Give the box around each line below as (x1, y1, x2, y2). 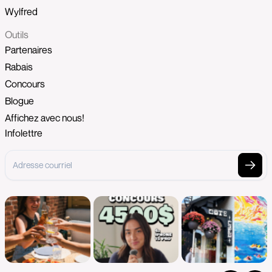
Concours (5, 77, 45, 90)
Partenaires (5, 43, 52, 56)
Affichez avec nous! (5, 111, 84, 124)
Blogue (5, 94, 34, 107)
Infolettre (5, 126, 42, 139)
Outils (5, 28, 29, 41)
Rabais (5, 60, 33, 73)
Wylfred (5, 5, 38, 18)
